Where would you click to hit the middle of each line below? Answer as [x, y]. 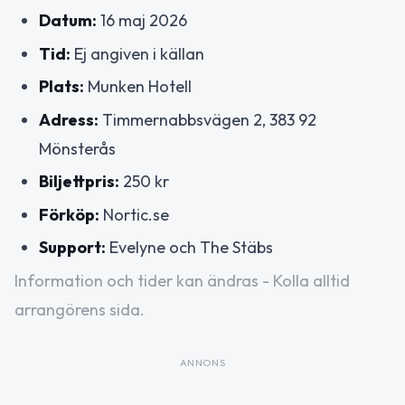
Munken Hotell [138, 87]
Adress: [69, 119]
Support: [72, 248]
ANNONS [202, 362]
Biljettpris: [79, 182]
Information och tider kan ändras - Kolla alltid [182, 280]
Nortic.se [134, 214]
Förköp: [69, 214]
